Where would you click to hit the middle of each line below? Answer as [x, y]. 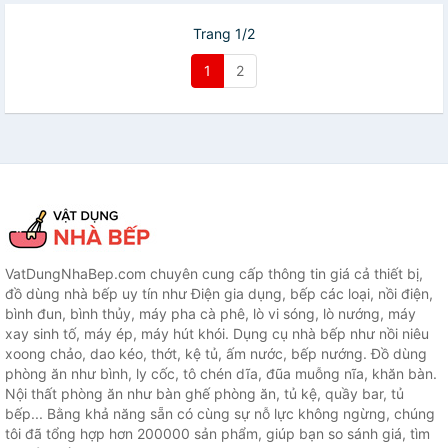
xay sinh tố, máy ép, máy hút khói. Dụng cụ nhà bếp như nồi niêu [217, 333]
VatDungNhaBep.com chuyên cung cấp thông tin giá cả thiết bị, [214, 273]
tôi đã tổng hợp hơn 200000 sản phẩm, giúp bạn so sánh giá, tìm [217, 433]
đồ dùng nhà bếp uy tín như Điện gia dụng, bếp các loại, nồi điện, [219, 293]
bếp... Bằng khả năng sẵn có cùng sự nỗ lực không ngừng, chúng [220, 413]
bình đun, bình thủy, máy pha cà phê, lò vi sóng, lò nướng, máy [210, 313]
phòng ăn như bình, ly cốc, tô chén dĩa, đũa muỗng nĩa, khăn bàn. [221, 373]
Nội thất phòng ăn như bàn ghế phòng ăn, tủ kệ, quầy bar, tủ [204, 393]
